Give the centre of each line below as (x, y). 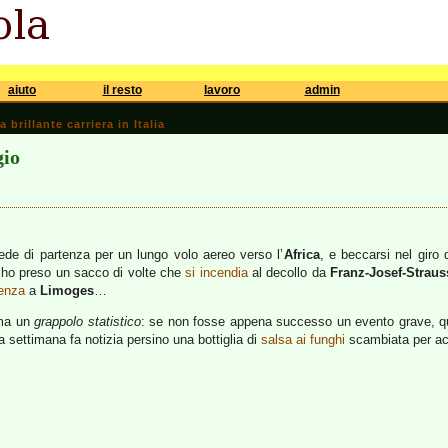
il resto (122, 90)
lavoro (222, 90)
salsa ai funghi (303, 339)
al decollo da (289, 272)
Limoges (67, 290)
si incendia (216, 272)
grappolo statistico (87, 321)
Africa (301, 254)
